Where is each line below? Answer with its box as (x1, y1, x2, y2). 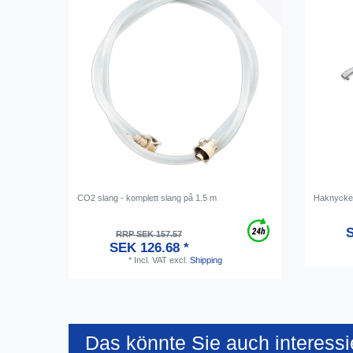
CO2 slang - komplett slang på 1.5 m (77, 192, 217, 203)
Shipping (189, 255, 222, 265)
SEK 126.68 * (109, 240, 189, 255)
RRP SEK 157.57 (116, 229, 183, 239)
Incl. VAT (133, 255, 167, 265)
